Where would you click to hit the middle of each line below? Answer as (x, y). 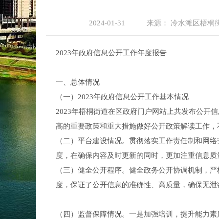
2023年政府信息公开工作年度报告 (111, 53)
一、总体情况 (78, 82)
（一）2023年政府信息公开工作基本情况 (122, 97)
